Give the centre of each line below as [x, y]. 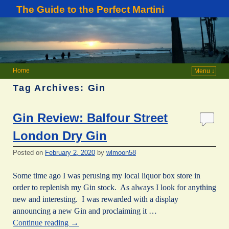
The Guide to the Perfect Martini [90, 10]
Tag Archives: [50, 88]
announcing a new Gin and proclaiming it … [85, 211]
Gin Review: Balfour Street [90, 118]
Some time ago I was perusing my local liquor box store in [107, 175]
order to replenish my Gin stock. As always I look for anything [114, 187]
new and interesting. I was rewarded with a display [96, 199]
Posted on [29, 153]
